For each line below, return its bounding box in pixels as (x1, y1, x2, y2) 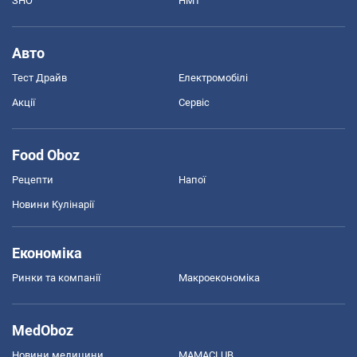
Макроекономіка (178, 271, 260, 284)
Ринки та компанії (12, 271, 100, 284)
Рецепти (12, 173, 53, 186)
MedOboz (12, 321, 73, 339)
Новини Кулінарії (12, 198, 94, 210)
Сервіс (178, 96, 210, 108)
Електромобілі (178, 71, 248, 84)
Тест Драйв (12, 71, 67, 84)
